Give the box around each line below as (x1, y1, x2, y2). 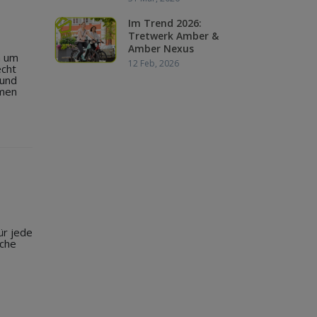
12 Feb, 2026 (128, 57, 179, 69)
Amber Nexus (128, 42, 194, 55)
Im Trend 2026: (128, 16, 202, 30)
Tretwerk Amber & (128, 29, 219, 42)
